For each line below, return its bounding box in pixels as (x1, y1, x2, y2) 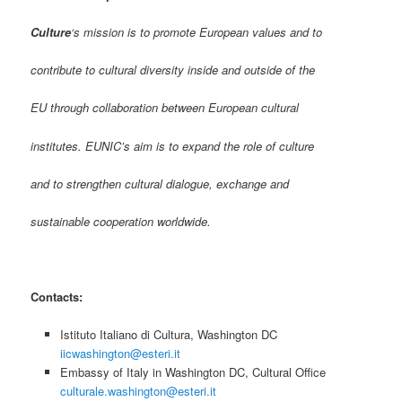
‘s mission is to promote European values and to (71, 23, 323, 41)
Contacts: (31, 288, 83, 306)
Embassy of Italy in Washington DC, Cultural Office (59, 363, 326, 381)
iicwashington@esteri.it (59, 345, 180, 363)
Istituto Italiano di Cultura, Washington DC (59, 326, 277, 344)
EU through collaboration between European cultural (31, 99, 300, 117)
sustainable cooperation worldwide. (31, 212, 212, 230)
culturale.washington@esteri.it (59, 382, 216, 400)
